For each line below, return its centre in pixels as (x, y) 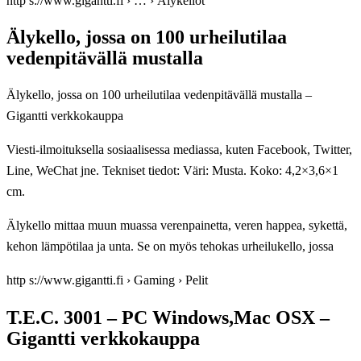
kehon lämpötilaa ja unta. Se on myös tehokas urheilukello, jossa (170, 247)
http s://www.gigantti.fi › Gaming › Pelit (107, 280)
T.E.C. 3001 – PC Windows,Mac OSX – (168, 318)
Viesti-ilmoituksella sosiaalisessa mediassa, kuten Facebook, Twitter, (179, 150)
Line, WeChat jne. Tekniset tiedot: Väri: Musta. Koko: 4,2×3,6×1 (172, 171)
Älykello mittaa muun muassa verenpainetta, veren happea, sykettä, (177, 226)
